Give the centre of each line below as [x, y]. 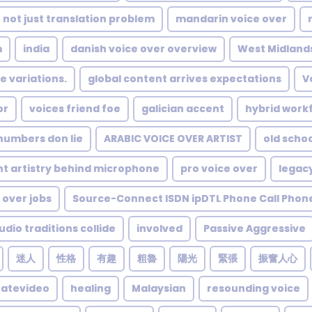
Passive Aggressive [255, 228]
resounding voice [253, 288]
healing [91, 288]
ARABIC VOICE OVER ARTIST [173, 139]
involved [159, 228]
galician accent [183, 109]
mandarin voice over [231, 19]
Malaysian [159, 288]
